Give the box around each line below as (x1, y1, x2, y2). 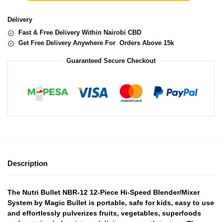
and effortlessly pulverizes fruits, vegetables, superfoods (7, 209, 201, 217)
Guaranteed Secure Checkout (66, 57, 156, 65)
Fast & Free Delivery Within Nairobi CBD (18, 29, 141, 37)
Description (7, 159, 48, 168)
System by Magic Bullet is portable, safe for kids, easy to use (7, 198, 214, 207)
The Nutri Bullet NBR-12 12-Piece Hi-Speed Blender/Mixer (7, 188, 200, 196)
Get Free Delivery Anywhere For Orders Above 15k (18, 39, 174, 47)
